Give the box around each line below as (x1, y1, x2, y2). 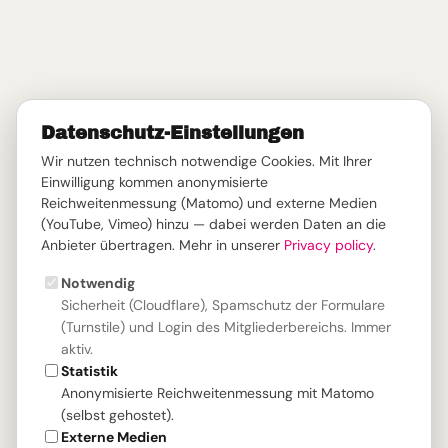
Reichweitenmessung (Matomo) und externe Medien (41, 194, 377, 212)
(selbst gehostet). (61, 406, 174, 424)
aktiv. (61, 340, 93, 358)
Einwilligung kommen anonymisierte (41, 173, 268, 191)
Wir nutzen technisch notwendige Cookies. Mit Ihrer (41, 152, 372, 170)
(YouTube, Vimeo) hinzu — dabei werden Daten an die (41, 215, 386, 233)
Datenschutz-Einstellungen (41, 123, 304, 143)
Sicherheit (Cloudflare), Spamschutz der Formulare (61, 296, 385, 314)
